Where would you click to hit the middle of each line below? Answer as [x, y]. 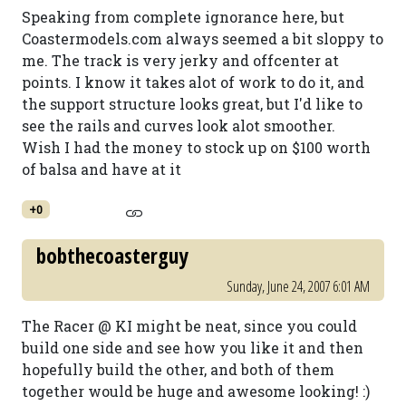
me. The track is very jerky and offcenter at [180, 60]
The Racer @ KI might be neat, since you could [189, 326]
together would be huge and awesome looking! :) [196, 391]
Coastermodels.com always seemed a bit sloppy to [203, 39]
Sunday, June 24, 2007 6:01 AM [298, 286]
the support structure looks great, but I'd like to [192, 104]
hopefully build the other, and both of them [178, 369]
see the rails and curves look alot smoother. [179, 126]
